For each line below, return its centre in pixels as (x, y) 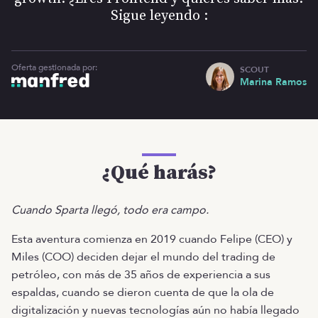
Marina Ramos (273, 82)
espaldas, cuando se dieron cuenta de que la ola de (143, 292)
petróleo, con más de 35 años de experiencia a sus (141, 275)
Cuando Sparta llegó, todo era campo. (110, 210)
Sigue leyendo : (159, 16)
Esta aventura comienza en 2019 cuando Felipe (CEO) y (152, 239)
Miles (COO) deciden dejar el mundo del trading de (143, 257)
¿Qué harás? (159, 173)
